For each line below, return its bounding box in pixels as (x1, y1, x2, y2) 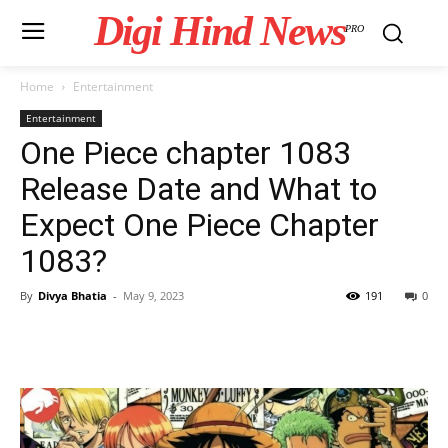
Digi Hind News (93, 8, 345, 54)
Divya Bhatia (38, 288, 107, 303)
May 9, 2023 (123, 288, 184, 303)
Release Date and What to (20, 170, 377, 208)
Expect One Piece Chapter (20, 206, 379, 244)
